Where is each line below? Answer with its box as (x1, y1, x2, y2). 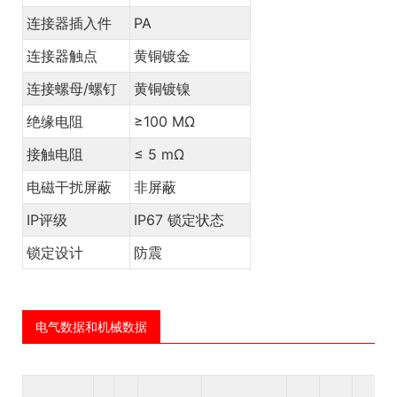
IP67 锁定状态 (134, 210, 224, 229)
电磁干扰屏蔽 (27, 177, 112, 196)
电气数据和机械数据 (35, 318, 147, 334)
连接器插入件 (27, 13, 112, 32)
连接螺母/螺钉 (27, 79, 117, 97)
